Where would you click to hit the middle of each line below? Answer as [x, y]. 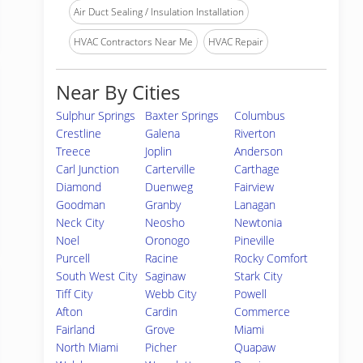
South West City [96, 276]
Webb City [171, 294]
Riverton [255, 133]
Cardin [162, 312]
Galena [163, 133]
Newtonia [258, 222]
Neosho [165, 222]
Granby [163, 205]
